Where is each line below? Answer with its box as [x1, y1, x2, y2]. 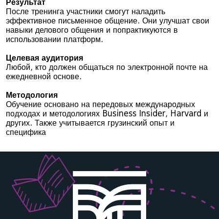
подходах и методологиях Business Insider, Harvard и [6, 109, 208, 118]
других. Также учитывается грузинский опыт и [6, 118, 175, 128]
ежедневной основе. [6, 72, 82, 81]
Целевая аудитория [6, 53, 83, 63]
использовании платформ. [6, 35, 103, 44]
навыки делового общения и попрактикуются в [6, 25, 178, 35]
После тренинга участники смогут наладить [6, 7, 165, 16]
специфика [6, 128, 46, 137]
